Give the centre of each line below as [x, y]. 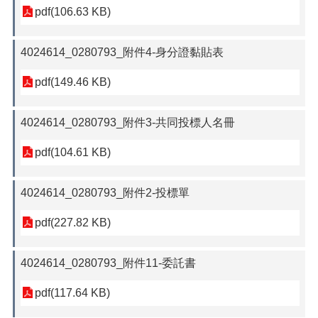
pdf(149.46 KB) [73, 82]
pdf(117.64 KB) [72, 293]
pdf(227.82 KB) [73, 223]
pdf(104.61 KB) [73, 152]
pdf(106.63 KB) [73, 12]
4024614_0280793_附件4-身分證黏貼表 [122, 52]
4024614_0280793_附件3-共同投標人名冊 [128, 122]
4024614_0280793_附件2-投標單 [105, 193]
